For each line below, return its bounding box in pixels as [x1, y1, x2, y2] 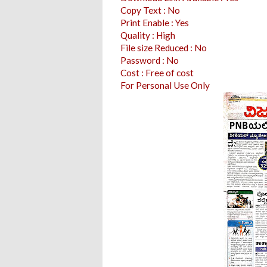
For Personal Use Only [120, 79, 210, 91]
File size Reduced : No [120, 42, 207, 53]
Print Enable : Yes [120, 17, 189, 28]
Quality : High [120, 29, 175, 41]
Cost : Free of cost [120, 67, 194, 78]
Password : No [120, 54, 179, 66]
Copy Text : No [120, 4, 180, 15]
